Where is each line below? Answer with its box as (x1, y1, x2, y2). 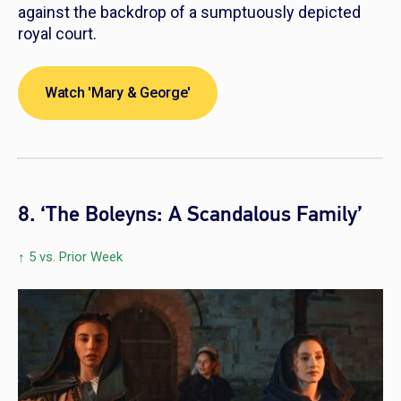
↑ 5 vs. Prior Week (18, 249, 123, 266)
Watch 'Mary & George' (45, 84, 192, 102)
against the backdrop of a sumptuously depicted (18, 3, 361, 22)
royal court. (18, 24, 97, 44)
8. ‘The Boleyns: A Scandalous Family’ (18, 200, 363, 229)
